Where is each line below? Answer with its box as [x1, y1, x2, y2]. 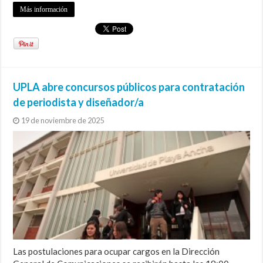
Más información [20, 5, 68, 14]
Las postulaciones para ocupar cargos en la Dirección [13, 246, 220, 257]
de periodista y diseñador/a [13, 95, 144, 109]
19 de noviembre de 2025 [21, 115, 104, 125]
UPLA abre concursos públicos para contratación [13, 80, 245, 93]
